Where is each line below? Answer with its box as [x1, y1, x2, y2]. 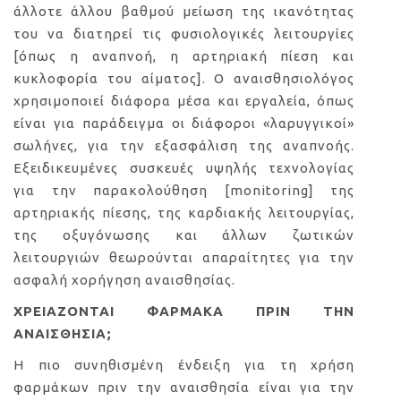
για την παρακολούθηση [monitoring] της [13, 183, 355, 198]
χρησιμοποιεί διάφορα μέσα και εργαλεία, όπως [13, 93, 355, 108]
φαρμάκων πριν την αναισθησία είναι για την [13, 380, 355, 395]
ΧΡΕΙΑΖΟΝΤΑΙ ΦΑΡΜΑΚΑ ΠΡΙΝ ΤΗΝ [13, 303, 355, 319]
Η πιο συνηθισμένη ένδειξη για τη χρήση [13, 357, 355, 372]
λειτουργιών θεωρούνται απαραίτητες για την [13, 250, 355, 265]
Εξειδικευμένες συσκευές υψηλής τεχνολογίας [13, 160, 355, 175]
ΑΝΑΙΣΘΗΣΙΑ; [13, 326, 112, 341]
